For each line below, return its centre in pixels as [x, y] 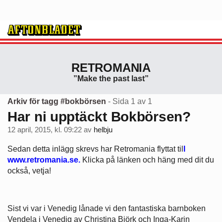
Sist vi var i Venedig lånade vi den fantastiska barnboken [107, 208]
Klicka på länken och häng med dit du [147, 160]
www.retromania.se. [44, 160]
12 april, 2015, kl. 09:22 [45, 130]
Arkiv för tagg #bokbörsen [57, 101]
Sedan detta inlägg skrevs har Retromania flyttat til [95, 149]
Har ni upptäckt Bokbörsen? [99, 116]
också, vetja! [29, 170]
